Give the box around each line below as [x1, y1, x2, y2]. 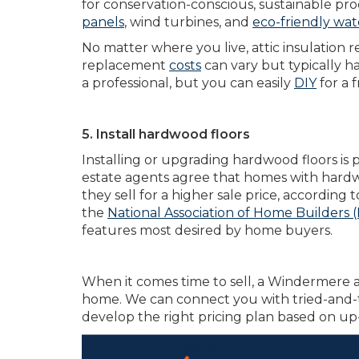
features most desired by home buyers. [82, 223, 333, 238]
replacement [82, 58, 169, 73]
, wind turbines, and [124, 14, 252, 30]
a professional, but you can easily [82, 75, 294, 91]
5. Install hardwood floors [82, 127, 253, 142]
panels [82, 14, 124, 30]
